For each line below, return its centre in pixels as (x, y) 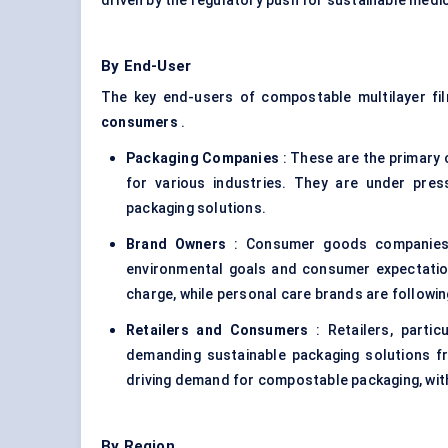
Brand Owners (176, 244)
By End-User (146, 66)
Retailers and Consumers (217, 330)
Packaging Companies (203, 158)
